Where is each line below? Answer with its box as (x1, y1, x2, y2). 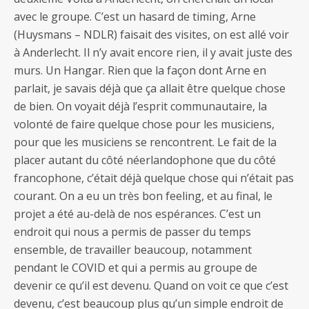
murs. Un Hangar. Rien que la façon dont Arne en (14, 62, 266, 78)
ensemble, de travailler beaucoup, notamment (14, 241, 252, 257)
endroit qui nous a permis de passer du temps (14, 223, 251, 239)
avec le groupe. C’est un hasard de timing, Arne (14, 8, 256, 24)
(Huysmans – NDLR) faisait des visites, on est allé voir (14, 26, 289, 42)
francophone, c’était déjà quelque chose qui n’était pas (14, 170, 294, 186)
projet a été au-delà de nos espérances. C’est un (14, 206, 261, 221)
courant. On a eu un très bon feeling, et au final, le (14, 188, 272, 203)
